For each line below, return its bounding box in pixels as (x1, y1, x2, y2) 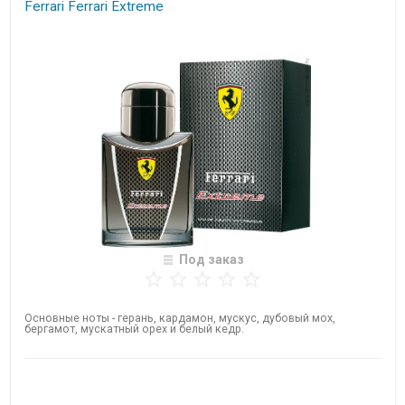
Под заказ (178, 252, 244, 268)
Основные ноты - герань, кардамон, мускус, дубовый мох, (24, 312, 335, 325)
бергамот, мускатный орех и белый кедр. (24, 323, 244, 336)
